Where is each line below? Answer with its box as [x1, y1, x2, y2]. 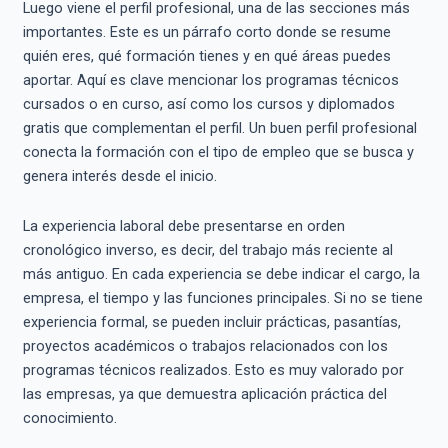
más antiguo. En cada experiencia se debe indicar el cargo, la [22, 264, 420, 283]
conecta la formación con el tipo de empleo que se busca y [22, 143, 414, 162]
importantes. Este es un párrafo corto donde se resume [22, 23, 391, 42]
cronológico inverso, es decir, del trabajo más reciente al [22, 240, 393, 259]
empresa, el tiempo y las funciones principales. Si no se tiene [22, 288, 423, 307]
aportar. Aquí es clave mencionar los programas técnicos [22, 71, 399, 90]
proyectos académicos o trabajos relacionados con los [22, 336, 388, 355]
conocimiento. [22, 408, 117, 427]
